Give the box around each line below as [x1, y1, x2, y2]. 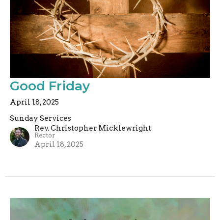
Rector [34, 131, 55, 139]
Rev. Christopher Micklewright [34, 123, 151, 133]
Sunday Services [10, 113, 71, 123]
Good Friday [10, 78, 90, 94]
